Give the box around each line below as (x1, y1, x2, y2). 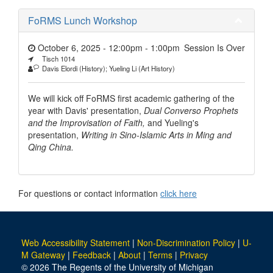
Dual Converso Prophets (144, 104, 238, 116)
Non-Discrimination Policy (137, 236, 235, 249)
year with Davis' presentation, (28, 104, 144, 116)
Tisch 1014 (40, 53, 75, 63)
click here (160, 186, 197, 199)
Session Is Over (184, 41, 245, 54)
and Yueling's (145, 116, 199, 129)
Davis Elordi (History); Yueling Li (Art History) (40, 63, 175, 73)
